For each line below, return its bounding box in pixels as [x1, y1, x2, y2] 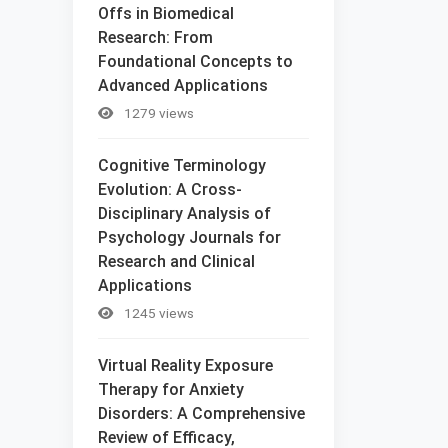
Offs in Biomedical [98, 3, 234, 23]
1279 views [121, 104, 194, 121]
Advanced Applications [98, 75, 268, 95]
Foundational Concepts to [98, 51, 293, 71]
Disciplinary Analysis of [98, 203, 271, 223]
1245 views [121, 304, 194, 321]
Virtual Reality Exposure [98, 355, 273, 375]
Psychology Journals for [98, 227, 281, 247]
